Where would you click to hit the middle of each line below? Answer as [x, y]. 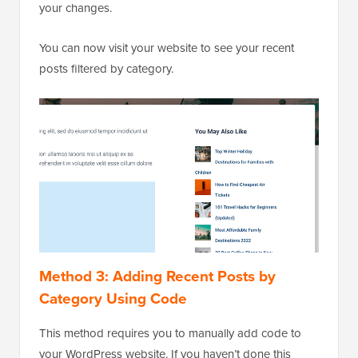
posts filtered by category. [106, 69]
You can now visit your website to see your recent [167, 48]
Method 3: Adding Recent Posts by [157, 276]
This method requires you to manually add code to [170, 334]
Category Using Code [113, 299]
